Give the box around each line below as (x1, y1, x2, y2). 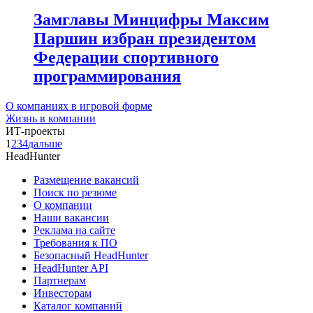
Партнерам (34, 275, 86, 287)
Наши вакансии (34, 212, 109, 224)
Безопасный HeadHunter (34, 249, 148, 262)
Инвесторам (34, 287, 92, 300)
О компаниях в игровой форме (6, 100, 152, 112)
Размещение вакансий (34, 174, 139, 187)
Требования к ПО (34, 237, 117, 249)
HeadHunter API (34, 262, 108, 275)
